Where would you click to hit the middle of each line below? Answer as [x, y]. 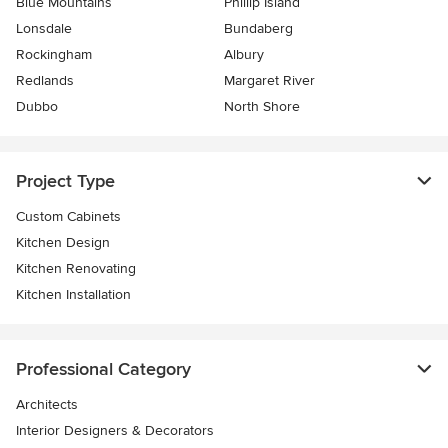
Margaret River [269, 80]
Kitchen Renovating [76, 268]
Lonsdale [44, 28]
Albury [244, 54]
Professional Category [103, 368]
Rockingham [54, 54]
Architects [47, 404]
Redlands [45, 80]
